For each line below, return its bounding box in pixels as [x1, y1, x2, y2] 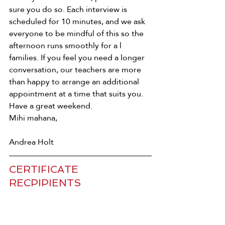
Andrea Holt [9, 134, 54, 150]
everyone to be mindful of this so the [9, 26, 146, 42]
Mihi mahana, [9, 110, 59, 126]
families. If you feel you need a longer [9, 50, 147, 66]
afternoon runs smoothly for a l [9, 38, 124, 54]
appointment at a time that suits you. [9, 86, 145, 102]
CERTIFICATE [9, 163, 81, 176]
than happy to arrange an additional [9, 74, 141, 90]
